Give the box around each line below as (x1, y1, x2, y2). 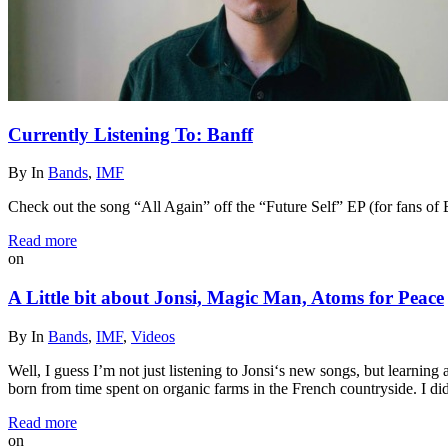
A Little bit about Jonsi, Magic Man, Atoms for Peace (8, 286, 444, 308)
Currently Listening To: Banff (8, 123, 253, 145)
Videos (131, 327, 175, 345)
